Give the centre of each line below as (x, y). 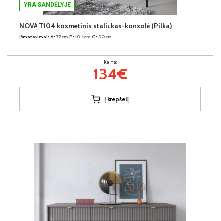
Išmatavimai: (34, 37)
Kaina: (110, 62)
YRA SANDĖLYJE (47, 5)
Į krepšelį (116, 99)
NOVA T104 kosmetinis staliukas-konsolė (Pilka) (96, 25)
